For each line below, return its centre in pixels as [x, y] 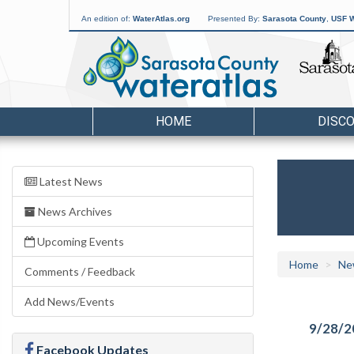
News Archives [74, 211]
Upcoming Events [79, 241]
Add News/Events [70, 301]
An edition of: [107, 19]
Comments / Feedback [80, 271]
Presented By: [235, 19]
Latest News [70, 181]
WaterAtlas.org [161, 19]
